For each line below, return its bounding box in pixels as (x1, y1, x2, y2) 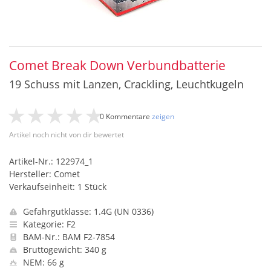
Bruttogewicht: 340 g (21, 244, 106, 255)
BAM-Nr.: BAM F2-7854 (21, 231, 115, 243)
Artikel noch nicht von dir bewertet (9, 129, 124, 140)
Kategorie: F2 (21, 218, 76, 230)
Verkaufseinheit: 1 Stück (9, 181, 106, 192)
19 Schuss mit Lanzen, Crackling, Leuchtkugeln (9, 77, 244, 91)
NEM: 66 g (21, 256, 64, 268)
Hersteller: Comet (9, 168, 80, 180)
